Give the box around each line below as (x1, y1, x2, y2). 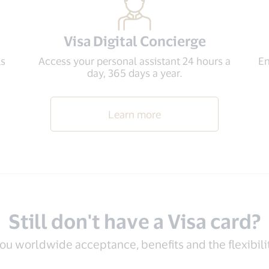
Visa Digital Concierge (63, 32, 206, 49)
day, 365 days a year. (86, 67, 183, 79)
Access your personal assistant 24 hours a (38, 55, 231, 67)
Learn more (108, 108, 161, 120)
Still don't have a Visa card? (8, 209, 261, 232)
